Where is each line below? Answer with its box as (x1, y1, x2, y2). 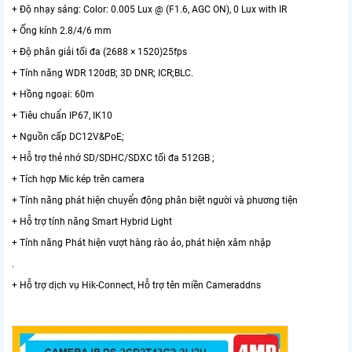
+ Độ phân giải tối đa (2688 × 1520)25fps (12, 46, 187, 57)
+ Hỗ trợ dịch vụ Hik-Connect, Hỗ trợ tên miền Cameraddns (12, 279, 261, 291)
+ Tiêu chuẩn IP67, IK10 (12, 109, 112, 121)
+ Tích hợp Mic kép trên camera (12, 173, 145, 185)
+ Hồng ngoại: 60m (12, 88, 94, 100)
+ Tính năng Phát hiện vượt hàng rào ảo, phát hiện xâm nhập (12, 236, 271, 248)
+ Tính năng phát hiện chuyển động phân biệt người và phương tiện (12, 194, 298, 206)
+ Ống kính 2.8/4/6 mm (12, 24, 112, 36)
